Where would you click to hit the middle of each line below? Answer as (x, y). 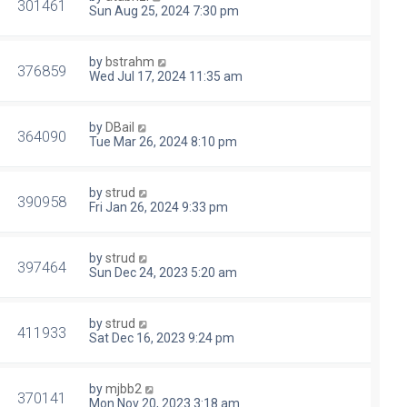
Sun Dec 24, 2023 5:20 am (163, 273)
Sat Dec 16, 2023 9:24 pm (162, 338)
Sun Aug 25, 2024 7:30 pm (164, 11)
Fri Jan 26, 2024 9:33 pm (159, 208)
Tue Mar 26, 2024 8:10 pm (163, 142)
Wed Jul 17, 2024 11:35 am (166, 77)
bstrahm (130, 62)
